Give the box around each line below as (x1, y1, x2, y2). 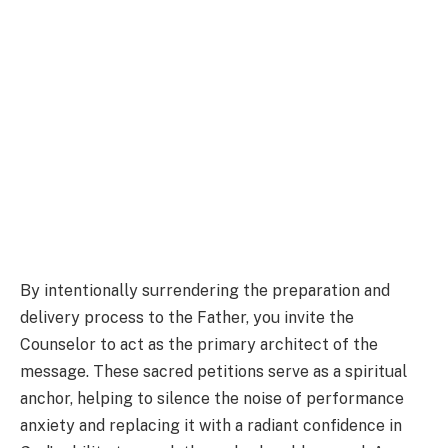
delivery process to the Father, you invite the (20, 307, 354, 327)
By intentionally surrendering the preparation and (20, 280, 390, 300)
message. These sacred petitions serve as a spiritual (20, 361, 407, 381)
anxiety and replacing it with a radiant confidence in (20, 415, 402, 435)
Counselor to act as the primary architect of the (20, 334, 378, 354)
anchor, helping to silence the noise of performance (20, 388, 404, 408)
